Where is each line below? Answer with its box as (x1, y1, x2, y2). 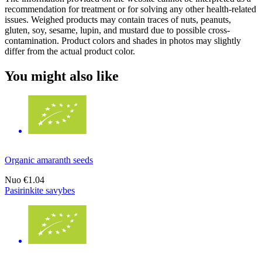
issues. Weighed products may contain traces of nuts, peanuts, (5, 14, 231, 25)
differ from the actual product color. (5, 46, 135, 56)
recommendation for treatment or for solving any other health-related (5, 4, 256, 14)
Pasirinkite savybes (5, 185, 75, 196)
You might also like (5, 68, 119, 84)
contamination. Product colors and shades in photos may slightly (5, 35, 241, 46)
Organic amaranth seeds (5, 155, 93, 166)
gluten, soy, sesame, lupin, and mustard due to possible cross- (5, 25, 230, 35)
